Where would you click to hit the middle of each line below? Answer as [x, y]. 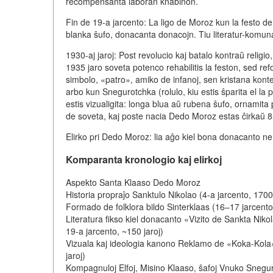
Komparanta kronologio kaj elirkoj [144, 160]
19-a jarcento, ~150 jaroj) [115, 231]
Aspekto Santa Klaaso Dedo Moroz [133, 183]
